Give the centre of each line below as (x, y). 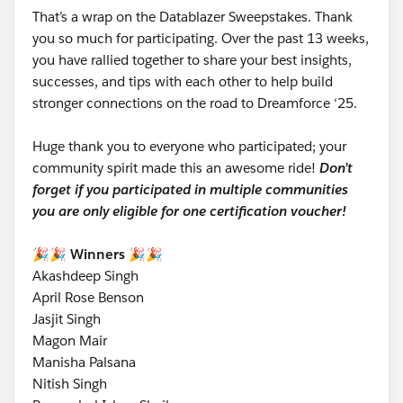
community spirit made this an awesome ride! (176, 167)
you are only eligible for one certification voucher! (189, 210)
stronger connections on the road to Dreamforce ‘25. (197, 103)
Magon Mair (72, 340)
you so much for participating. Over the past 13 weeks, (201, 38)
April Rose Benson (90, 297)
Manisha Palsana (86, 362)
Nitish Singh (72, 383)
